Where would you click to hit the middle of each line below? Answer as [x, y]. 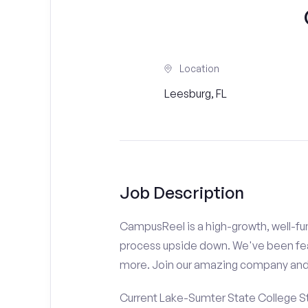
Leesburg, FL [196, 93]
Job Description [181, 192]
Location [199, 68]
